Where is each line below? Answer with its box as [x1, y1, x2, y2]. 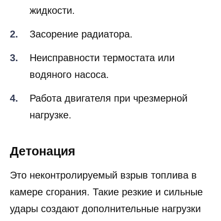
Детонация [10, 160, 75, 175]
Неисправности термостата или [30, 69, 175, 80]
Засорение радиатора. [30, 45, 133, 56]
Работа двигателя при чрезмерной [30, 109, 187, 120]
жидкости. [30, 21, 75, 33]
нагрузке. [30, 126, 72, 137]
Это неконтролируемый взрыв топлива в [10, 186, 197, 197]
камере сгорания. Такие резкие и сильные [10, 203, 203, 214]
